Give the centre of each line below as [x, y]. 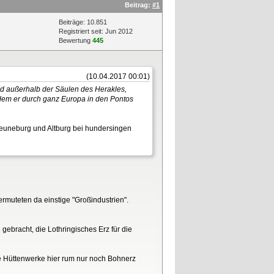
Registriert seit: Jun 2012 [96, 31]
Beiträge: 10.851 [83, 22]
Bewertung [76, 40]
